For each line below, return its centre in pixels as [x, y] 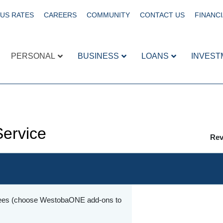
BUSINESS [98, 56]
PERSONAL [33, 56]
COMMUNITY [108, 15]
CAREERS [60, 15]
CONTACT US [162, 15]
